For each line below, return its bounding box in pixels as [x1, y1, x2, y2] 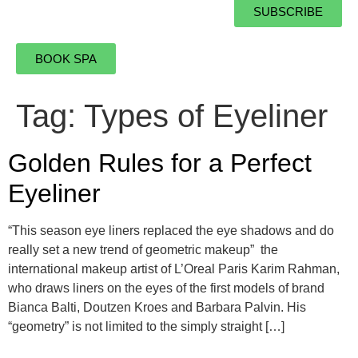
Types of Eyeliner [84, 97, 328, 133]
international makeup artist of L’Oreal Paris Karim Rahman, [8, 261, 340, 276]
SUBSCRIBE [253, 4, 323, 18]
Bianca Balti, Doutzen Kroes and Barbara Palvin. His [8, 300, 306, 314]
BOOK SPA [35, 51, 97, 66]
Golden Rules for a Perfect [8, 148, 312, 177]
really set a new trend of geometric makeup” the [8, 242, 278, 257]
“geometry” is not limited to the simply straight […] [8, 319, 284, 333]
